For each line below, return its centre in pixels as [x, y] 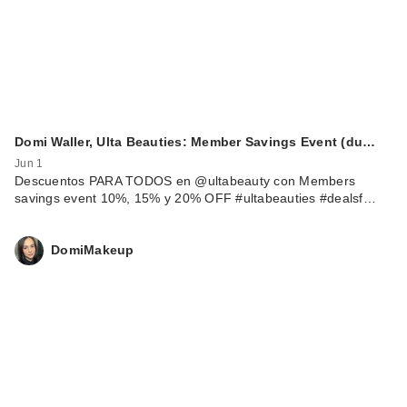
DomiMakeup [93, 250]
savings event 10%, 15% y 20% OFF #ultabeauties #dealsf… [195, 198]
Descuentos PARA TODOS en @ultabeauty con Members [185, 180]
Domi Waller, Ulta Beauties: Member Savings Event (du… [195, 141]
